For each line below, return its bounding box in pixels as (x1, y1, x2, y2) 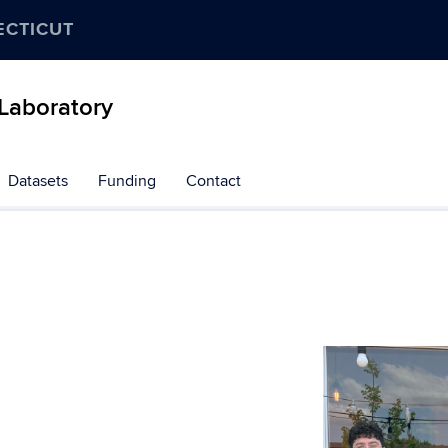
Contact (186, 171, 241, 191)
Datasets (8, 171, 68, 191)
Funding (98, 171, 156, 191)
